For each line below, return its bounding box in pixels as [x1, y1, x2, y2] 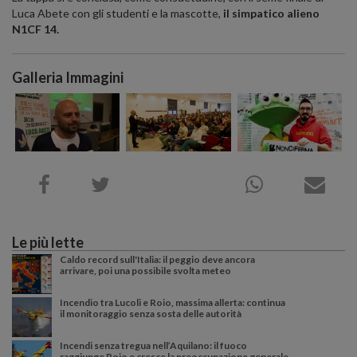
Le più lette [12, 233, 84, 252]
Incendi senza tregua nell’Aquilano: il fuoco [60, 339, 247, 352]
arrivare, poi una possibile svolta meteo [60, 265, 231, 277]
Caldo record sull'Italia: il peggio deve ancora [60, 253, 255, 266]
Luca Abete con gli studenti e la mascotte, [12, 6, 223, 20]
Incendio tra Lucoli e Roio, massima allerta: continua [60, 296, 285, 309]
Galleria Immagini [12, 68, 124, 86]
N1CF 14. [12, 22, 59, 36]
